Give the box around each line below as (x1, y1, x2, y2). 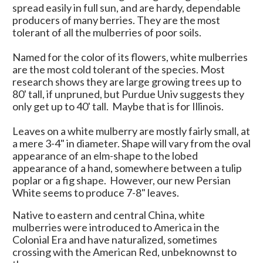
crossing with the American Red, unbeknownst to (12, 245, 237, 258)
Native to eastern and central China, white (12, 208, 205, 221)
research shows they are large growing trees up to (12, 75, 241, 88)
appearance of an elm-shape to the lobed (12, 149, 198, 162)
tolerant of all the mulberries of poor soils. (12, 25, 201, 39)
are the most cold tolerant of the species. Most (12, 62, 225, 76)
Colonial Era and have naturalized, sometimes (12, 232, 217, 246)
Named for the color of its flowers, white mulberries (12, 50, 248, 63)
